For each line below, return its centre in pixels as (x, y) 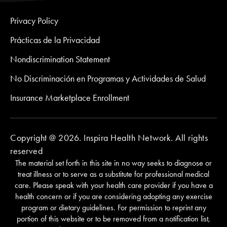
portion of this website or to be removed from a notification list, (113, 219)
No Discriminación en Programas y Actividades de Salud (108, 79)
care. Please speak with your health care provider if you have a (113, 185)
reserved (26, 151)
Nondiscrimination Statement (60, 60)
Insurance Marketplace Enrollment (70, 98)
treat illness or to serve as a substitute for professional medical (113, 174)
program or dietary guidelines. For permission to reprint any (113, 208)
